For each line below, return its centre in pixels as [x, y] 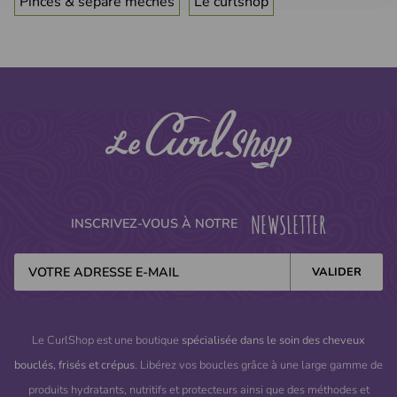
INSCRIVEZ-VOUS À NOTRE [156, 224]
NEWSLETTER [289, 225]
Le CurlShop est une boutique [107, 341]
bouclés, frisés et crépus [74, 366]
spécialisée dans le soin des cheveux [273, 341]
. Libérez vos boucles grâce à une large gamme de [259, 366]
